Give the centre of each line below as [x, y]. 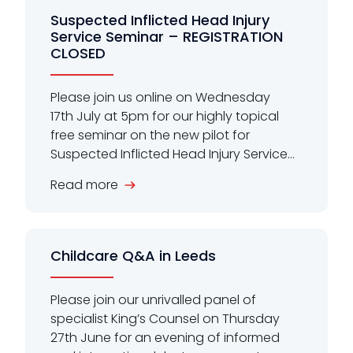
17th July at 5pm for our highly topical [165, 116]
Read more [84, 184]
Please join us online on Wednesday [160, 97]
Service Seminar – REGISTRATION [167, 36]
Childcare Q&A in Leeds [133, 255]
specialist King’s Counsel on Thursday [165, 318]
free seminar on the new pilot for [150, 135]
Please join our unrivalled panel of [153, 299]
